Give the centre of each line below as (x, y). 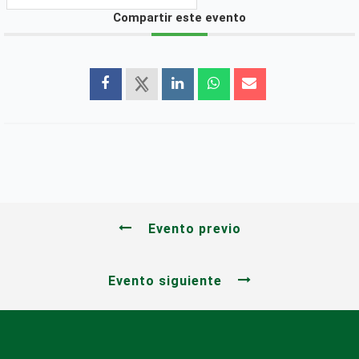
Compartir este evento (179, 18)
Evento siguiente (165, 280)
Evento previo (194, 228)
